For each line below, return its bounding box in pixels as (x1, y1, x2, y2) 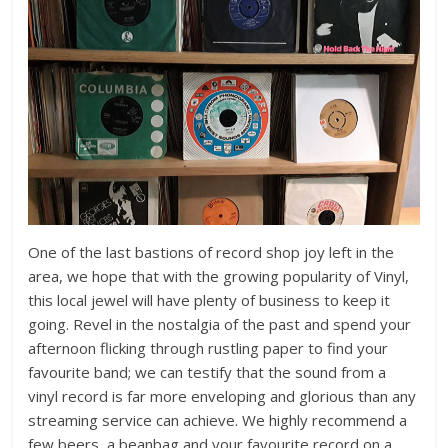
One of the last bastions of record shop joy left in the (28, 242, 395, 263)
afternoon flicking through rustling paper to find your (28, 338, 389, 359)
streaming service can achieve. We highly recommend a (28, 410, 408, 431)
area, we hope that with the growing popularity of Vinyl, (28, 266, 410, 287)
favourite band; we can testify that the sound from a (28, 362, 387, 383)
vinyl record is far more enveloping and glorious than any (28, 386, 417, 407)
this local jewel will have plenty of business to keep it (28, 290, 391, 311)
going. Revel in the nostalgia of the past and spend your (28, 314, 412, 335)
